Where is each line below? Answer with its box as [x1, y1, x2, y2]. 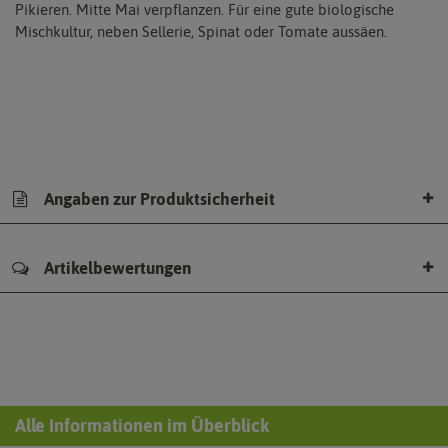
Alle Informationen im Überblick [15, 414, 269, 436]
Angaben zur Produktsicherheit [40, 189, 275, 209]
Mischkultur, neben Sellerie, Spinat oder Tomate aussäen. [15, 22, 387, 40]
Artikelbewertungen [40, 257, 191, 278]
